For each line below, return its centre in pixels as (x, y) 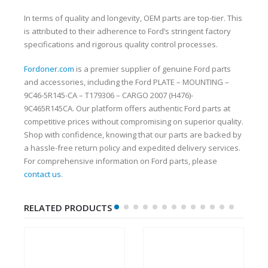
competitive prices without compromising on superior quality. (134, 121)
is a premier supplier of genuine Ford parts (153, 68)
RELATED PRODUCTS (68, 208)
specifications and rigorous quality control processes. (121, 44)
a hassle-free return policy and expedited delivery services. (132, 147)
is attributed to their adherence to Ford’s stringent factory (127, 31)
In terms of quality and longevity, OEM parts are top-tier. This (133, 18)
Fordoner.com (49, 68)
